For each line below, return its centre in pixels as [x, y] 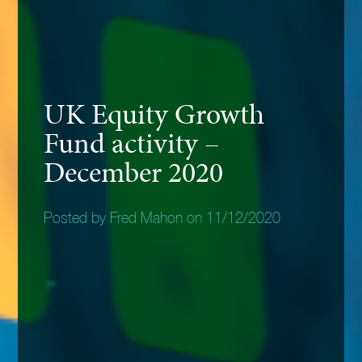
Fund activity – [132, 143]
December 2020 [134, 172]
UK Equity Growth [154, 114]
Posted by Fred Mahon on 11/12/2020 [162, 219]
